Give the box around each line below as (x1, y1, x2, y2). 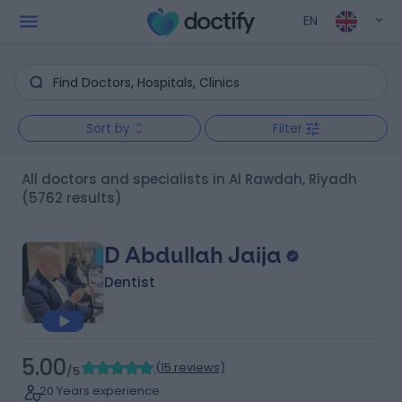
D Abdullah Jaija (103, 242, 282, 268)
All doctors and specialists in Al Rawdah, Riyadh (30, 170, 357, 188)
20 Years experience (39, 382, 160, 399)
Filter (273, 119, 302, 137)
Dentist (103, 273, 155, 292)
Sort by (85, 119, 130, 137)
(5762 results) (21, 188, 122, 207)
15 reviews (160, 359, 220, 376)
